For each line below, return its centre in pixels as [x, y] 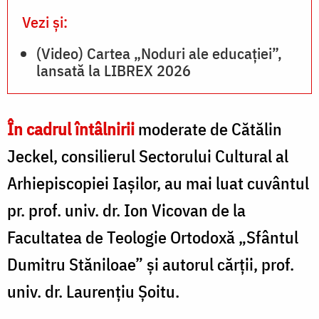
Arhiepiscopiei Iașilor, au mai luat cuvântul [158, 183]
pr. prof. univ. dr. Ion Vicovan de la [126, 210]
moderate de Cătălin [208, 129]
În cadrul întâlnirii [71, 129]
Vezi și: [45, 21]
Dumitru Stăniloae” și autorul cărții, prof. [151, 264]
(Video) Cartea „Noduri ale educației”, [159, 53]
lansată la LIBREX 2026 [114, 70]
